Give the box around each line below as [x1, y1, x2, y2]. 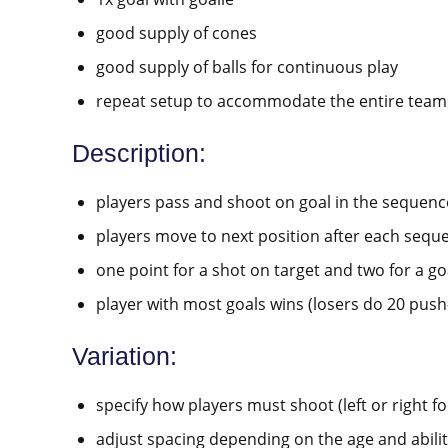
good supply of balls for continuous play [96, 56, 398, 79]
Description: [72, 139, 206, 168]
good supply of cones [96, 22, 257, 45]
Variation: [72, 342, 177, 371]
